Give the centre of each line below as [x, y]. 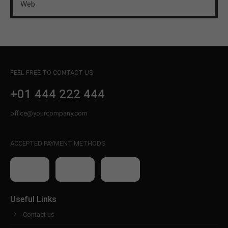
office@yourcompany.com [49, 113]
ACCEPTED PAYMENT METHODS [58, 143]
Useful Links [33, 199]
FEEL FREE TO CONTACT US [52, 72]
